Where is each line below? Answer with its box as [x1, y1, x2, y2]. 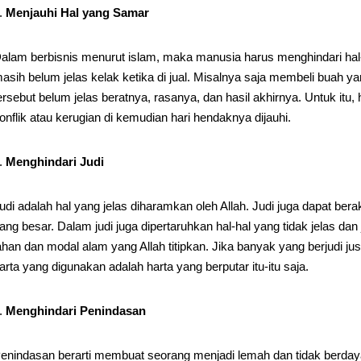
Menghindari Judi [5, 155, 104, 168]
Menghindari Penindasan [5, 304, 146, 317]
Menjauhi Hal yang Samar [5, 6, 149, 19]
